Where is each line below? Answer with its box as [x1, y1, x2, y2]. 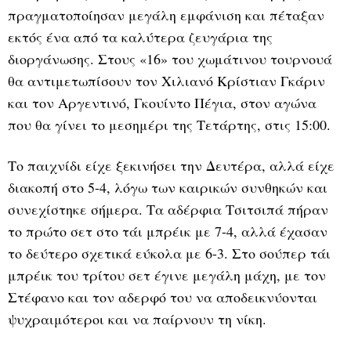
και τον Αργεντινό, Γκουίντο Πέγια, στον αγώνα [8, 92, 317, 112]
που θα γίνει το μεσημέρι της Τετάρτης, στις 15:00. [8, 114, 331, 134]
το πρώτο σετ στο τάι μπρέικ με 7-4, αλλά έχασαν [8, 221, 327, 241]
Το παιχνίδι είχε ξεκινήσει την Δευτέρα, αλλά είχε [8, 155, 335, 175]
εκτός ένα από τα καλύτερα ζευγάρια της [8, 27, 273, 46]
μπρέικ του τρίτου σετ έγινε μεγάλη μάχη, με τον [8, 265, 326, 284]
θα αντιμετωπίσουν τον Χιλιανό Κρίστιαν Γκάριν [8, 71, 325, 90]
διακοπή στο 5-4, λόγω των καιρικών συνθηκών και [8, 177, 327, 197]
